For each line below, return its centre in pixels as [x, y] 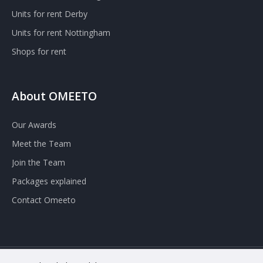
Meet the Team [41, 144]
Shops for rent [39, 52]
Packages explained [49, 181]
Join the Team [38, 163]
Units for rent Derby [50, 14]
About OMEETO [54, 96]
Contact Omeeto [44, 200]
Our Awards [34, 125]
